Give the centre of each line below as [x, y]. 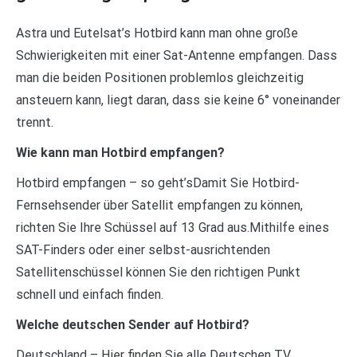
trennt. [35, 123]
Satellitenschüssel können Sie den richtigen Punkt [158, 273]
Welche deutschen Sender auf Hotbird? [133, 325]
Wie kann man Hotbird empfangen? [120, 153]
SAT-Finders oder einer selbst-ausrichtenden [143, 250]
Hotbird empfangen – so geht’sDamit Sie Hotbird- [158, 183]
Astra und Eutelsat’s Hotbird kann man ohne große [157, 33]
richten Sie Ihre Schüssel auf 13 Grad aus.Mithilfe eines [173, 228]
